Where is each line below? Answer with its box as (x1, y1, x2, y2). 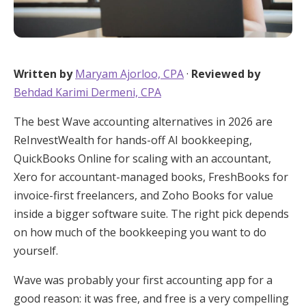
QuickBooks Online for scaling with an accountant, (14, 150, 271, 166)
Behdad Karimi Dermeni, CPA (14, 84, 161, 100)
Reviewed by (191, 66, 260, 81)
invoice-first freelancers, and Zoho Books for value (14, 187, 273, 203)
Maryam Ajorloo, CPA (75, 66, 184, 81)
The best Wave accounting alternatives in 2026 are (14, 113, 273, 129)
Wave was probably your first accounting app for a (14, 272, 273, 288)
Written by (14, 66, 72, 81)
